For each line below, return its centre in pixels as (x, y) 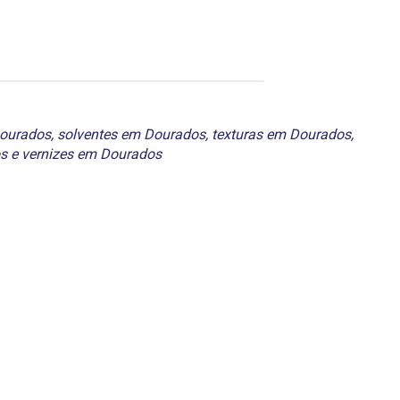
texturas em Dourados (282, 134)
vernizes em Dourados (92, 154)
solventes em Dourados (131, 134)
